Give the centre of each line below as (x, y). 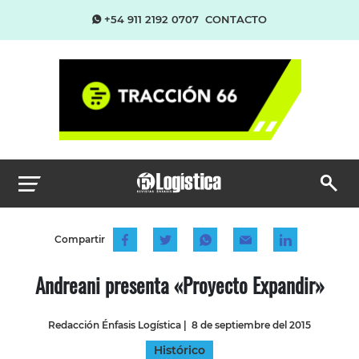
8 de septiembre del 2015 (251, 325)
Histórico (179, 350)
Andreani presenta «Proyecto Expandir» (179, 284)
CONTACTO (236, 19)
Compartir (79, 239)
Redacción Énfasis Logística (115, 325)
